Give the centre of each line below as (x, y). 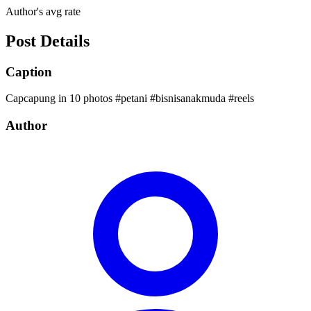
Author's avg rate (43, 11)
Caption (29, 72)
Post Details (48, 41)
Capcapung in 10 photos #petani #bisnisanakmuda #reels (130, 99)
